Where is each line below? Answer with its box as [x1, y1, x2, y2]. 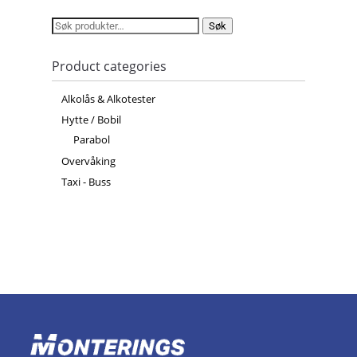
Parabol [73, 132, 110, 147]
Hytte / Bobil [61, 112, 121, 127]
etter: [50, 37, 79, 52]
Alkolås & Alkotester [61, 91, 155, 106]
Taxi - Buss [61, 175, 111, 190]
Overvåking [61, 153, 116, 168]
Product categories [51, 57, 167, 75]
